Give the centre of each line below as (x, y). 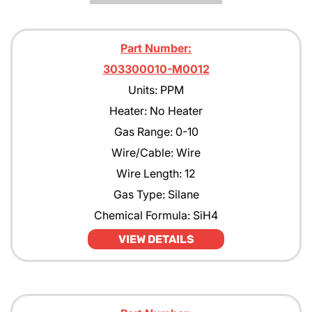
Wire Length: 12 (156, 173)
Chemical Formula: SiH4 (156, 215)
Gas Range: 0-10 (156, 132)
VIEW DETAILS (156, 239)
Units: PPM (156, 90)
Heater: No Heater (156, 111)
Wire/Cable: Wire (156, 153)
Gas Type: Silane (156, 194)
